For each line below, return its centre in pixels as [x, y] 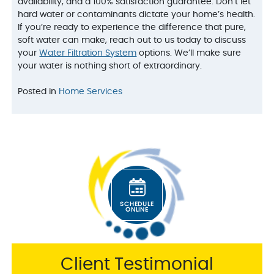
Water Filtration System [88, 54]
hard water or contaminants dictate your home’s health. [137, 15]
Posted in [39, 92]
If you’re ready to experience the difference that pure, [132, 28]
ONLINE [137, 209]
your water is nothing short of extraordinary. [110, 66]
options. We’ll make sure [189, 54]
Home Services [91, 92]
